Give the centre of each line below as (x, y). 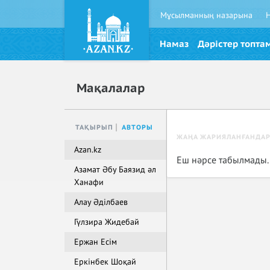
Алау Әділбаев (101, 202)
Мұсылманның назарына (206, 15)
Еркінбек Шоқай (105, 262)
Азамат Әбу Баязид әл (115, 170)
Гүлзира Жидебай (107, 222)
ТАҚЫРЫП (94, 127)
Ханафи (89, 182)
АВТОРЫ (137, 127)
